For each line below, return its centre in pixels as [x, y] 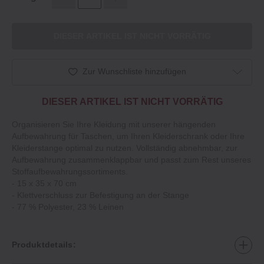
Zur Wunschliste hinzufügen [134, 72]
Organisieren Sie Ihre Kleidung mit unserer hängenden [114, 124]
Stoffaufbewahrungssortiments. [70, 171]
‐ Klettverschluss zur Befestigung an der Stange [100, 195]
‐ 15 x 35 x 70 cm [44, 183]
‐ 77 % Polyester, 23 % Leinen [68, 207]
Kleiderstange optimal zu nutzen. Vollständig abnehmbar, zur [125, 148]
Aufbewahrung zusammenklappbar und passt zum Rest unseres [131, 159]
